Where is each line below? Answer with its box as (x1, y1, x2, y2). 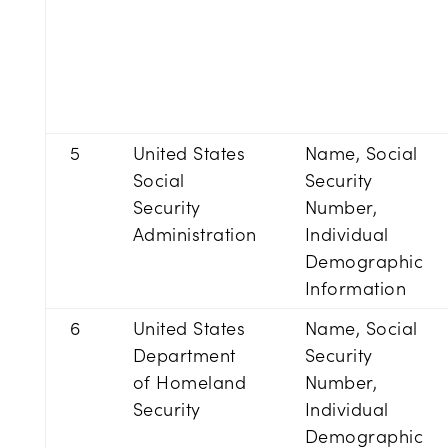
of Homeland (132, 370, 247, 394)
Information (304, 276, 407, 300)
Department (132, 343, 236, 367)
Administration (132, 222, 257, 246)
